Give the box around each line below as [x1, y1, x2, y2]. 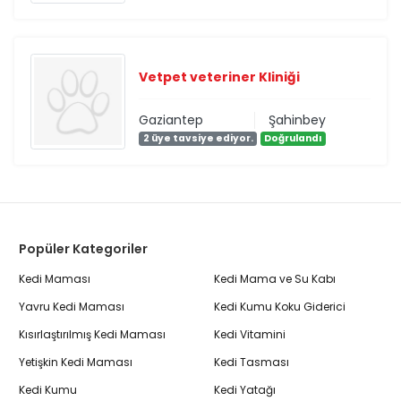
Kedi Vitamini [214, 327, 286, 343]
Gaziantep [139, 110, 204, 129]
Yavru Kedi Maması [19, 299, 124, 315]
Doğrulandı [264, 131, 323, 145]
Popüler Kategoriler [19, 240, 148, 259]
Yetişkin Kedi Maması [19, 354, 132, 371]
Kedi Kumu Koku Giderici [214, 299, 346, 315]
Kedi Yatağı [214, 382, 276, 398]
